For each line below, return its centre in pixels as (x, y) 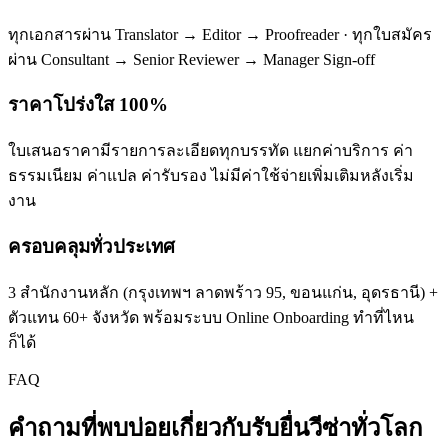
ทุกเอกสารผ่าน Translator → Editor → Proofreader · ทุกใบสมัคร (220, 34)
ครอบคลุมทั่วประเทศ (91, 246)
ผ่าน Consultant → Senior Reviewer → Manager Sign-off (191, 59)
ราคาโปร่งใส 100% (88, 105)
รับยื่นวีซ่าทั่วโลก (337, 428)
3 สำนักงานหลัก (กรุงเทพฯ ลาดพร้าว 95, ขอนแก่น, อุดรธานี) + (223, 292)
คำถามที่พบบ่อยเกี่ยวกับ (129, 428)
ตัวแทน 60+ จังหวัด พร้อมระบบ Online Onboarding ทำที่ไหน (211, 317)
